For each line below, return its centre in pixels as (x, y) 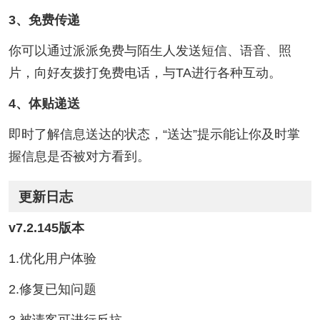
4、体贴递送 (44, 103)
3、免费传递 (44, 20)
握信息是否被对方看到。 (79, 156)
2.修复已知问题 (52, 290)
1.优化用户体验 (52, 259)
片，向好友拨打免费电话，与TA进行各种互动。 (145, 72)
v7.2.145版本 (46, 228)
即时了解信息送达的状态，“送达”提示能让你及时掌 (154, 134)
